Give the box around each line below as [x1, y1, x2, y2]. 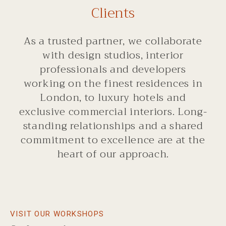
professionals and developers [40, 60, 186, 78]
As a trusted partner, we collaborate [24, 32, 202, 50]
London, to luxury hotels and [40, 88, 186, 106]
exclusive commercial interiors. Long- [19, 102, 207, 121]
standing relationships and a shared [23, 117, 203, 135]
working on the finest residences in [23, 74, 203, 92]
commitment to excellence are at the [21, 131, 205, 149]
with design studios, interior [42, 46, 184, 64]
